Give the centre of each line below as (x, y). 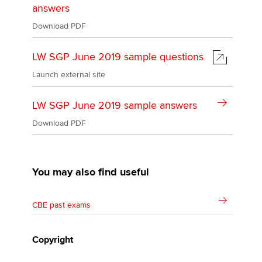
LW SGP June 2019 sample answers (115, 105)
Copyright (53, 240)
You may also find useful (91, 172)
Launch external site (69, 75)
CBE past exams (61, 205)
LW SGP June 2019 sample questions (118, 57)
